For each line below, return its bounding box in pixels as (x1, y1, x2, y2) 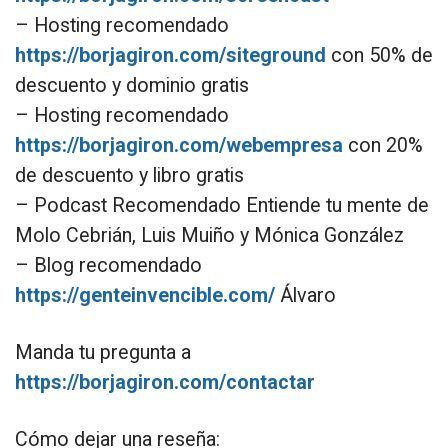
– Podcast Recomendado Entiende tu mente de (15, 193, 429, 217)
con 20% (343, 133, 423, 157)
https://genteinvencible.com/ (15, 283, 275, 307)
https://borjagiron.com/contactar (15, 370, 315, 394)
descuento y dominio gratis (15, 73, 249, 97)
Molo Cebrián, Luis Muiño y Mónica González (15, 223, 404, 247)
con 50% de (326, 43, 433, 67)
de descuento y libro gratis (15, 163, 244, 187)
